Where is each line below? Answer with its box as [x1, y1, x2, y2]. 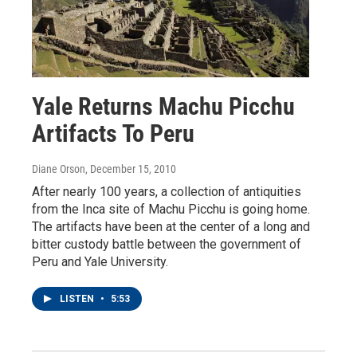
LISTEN [60, 292, 96, 304]
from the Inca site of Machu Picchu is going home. [32, 201, 310, 217]
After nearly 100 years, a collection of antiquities [32, 183, 301, 199]
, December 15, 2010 [85, 162, 176, 175]
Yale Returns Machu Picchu [32, 92, 295, 120]
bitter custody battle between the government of [32, 236, 301, 252]
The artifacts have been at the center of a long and [32, 218, 310, 234]
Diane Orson [32, 162, 85, 175]
